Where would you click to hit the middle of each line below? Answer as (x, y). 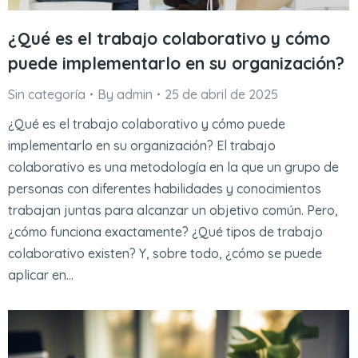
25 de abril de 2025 (221, 94)
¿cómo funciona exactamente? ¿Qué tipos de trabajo (165, 231)
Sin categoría (47, 94)
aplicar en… (41, 274)
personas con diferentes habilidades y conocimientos (165, 188)
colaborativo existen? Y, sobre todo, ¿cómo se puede (165, 253)
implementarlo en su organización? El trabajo (142, 145)
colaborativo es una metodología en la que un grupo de (173, 167)
